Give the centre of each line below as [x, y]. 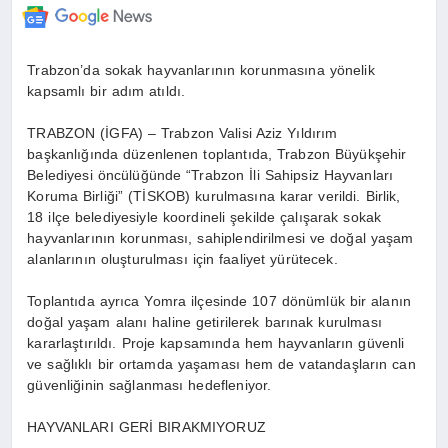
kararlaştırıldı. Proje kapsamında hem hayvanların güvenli [216, 343]
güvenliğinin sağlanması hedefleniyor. [149, 385]
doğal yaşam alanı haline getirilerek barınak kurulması [204, 322]
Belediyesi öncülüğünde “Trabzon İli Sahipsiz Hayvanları [210, 175]
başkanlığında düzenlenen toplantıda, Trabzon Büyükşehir [217, 154]
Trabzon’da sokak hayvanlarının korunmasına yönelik [201, 70]
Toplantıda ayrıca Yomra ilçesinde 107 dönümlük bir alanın [219, 301]
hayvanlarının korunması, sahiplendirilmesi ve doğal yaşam [220, 238]
